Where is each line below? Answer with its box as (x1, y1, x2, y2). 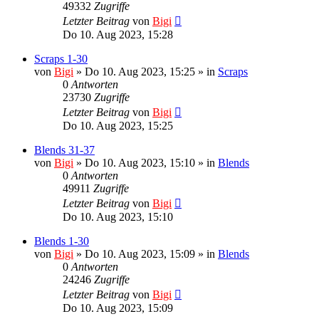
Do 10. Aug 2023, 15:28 (63, 28, 173, 41)
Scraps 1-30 (34, 52, 88, 65)
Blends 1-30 (34, 234, 89, 247)
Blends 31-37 (34, 143, 95, 156)
